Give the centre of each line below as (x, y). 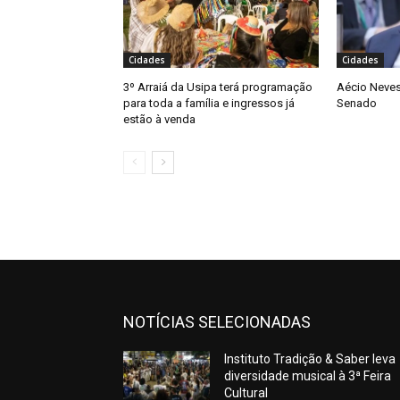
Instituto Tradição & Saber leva (310, 358)
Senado (356, 103)
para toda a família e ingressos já (209, 103)
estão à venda (159, 119)
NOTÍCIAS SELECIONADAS (217, 321)
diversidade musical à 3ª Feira (308, 375)
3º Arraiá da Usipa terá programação (218, 87)
